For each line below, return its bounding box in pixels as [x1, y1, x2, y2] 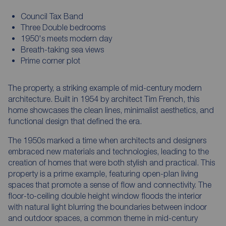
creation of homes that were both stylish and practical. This [8, 157, 215, 167]
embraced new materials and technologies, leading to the [8, 146, 209, 156]
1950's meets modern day [20, 33, 112, 43]
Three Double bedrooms [20, 22, 105, 32]
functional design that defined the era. [8, 116, 142, 126]
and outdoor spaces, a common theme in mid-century [8, 213, 198, 222]
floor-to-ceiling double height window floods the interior [8, 191, 202, 200]
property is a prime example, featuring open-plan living [8, 168, 198, 178]
